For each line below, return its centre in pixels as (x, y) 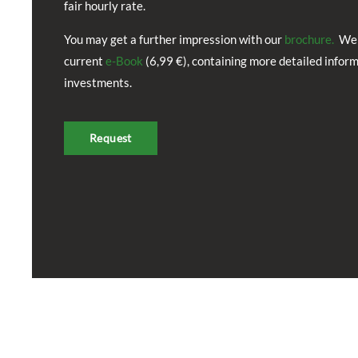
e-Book (125, 61)
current (85, 61)
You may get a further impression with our (174, 40)
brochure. (312, 40)
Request (111, 138)
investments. (98, 83)
